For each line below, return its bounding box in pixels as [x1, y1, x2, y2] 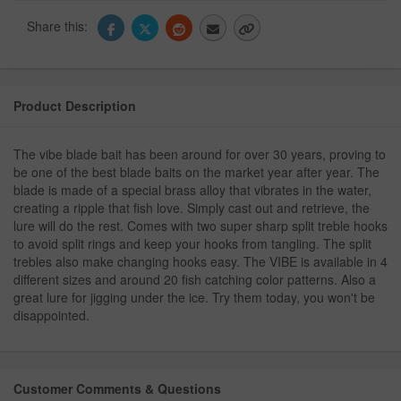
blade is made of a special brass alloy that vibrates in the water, [13, 181, 371, 200]
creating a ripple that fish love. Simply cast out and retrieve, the [13, 199, 370, 218]
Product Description [13, 97, 136, 115]
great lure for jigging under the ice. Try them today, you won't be [13, 288, 375, 307]
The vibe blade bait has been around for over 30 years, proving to [13, 145, 386, 164]
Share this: [27, 16, 91, 35]
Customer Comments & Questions [13, 380, 221, 398]
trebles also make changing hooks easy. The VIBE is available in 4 [13, 252, 388, 271]
